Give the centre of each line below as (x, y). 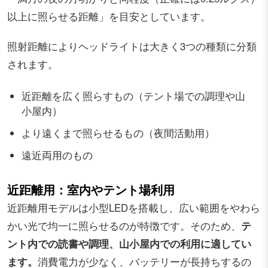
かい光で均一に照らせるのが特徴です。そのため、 (124, 226)
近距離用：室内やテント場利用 (91, 190)
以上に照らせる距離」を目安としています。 (109, 16)
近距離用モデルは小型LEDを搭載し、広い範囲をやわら (134, 208)
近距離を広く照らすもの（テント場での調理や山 (133, 96)
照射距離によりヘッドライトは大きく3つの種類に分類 (132, 46)
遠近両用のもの (57, 155)
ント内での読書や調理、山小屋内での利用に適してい (129, 244)
